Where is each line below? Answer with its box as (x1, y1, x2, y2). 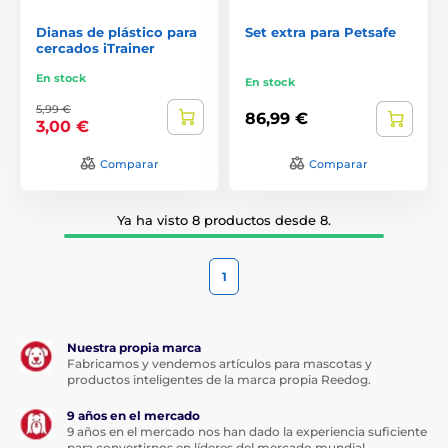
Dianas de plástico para (36, 23, 197, 40)
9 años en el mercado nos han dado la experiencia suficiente (67, 423, 427, 439)
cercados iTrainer (36, 39, 155, 56)
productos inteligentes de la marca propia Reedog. (67, 371, 371, 387)
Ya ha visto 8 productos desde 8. (117, 211, 331, 228)
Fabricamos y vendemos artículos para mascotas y (67, 355, 372, 371)
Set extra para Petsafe (245, 23, 396, 40)
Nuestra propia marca (67, 339, 201, 355)
